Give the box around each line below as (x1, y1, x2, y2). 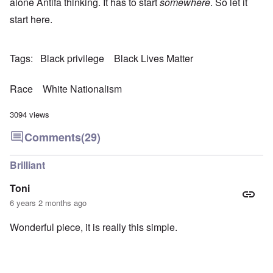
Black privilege (40, 51, 104, 66)
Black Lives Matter (114, 51, 193, 66)
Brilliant (10, 158, 45, 172)
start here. (10, 12, 52, 27)
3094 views (10, 108, 49, 121)
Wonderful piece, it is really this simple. (10, 220, 177, 235)
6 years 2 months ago (10, 197, 87, 209)
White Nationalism (43, 82, 122, 96)
